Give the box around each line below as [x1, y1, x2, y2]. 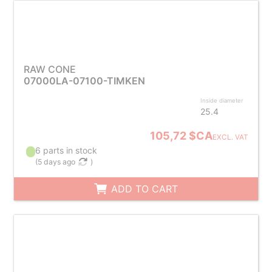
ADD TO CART [108, 183, 178, 195]
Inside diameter [200, 97, 244, 104]
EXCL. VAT [212, 133, 249, 141]
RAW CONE [23, 63, 76, 75]
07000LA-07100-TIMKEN [23, 75, 145, 87]
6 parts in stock [35, 145, 98, 155]
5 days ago [38, 157, 76, 166]
